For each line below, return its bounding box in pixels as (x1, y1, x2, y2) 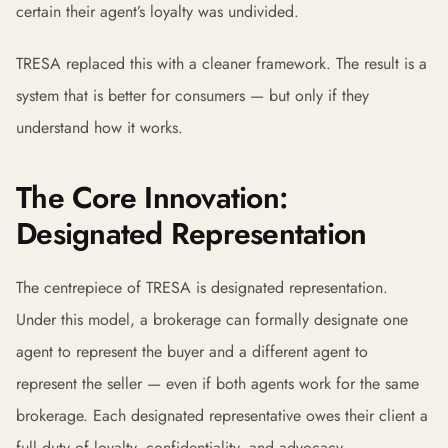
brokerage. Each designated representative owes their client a (16, 404, 428, 427)
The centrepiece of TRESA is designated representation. (16, 276, 388, 299)
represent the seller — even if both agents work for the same (16, 372, 419, 395)
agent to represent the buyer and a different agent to (16, 340, 368, 363)
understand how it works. (16, 116, 183, 139)
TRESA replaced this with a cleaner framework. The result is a (16, 52, 427, 75)
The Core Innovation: (16, 176, 287, 219)
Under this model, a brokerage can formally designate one (16, 308, 408, 331)
